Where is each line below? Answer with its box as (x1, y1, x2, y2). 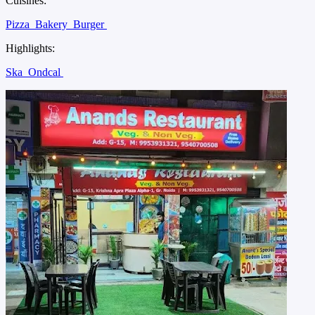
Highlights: (6, 41, 55, 54)
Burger (73, 18, 107, 30)
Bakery (35, 18, 70, 30)
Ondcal (28, 65, 63, 78)
